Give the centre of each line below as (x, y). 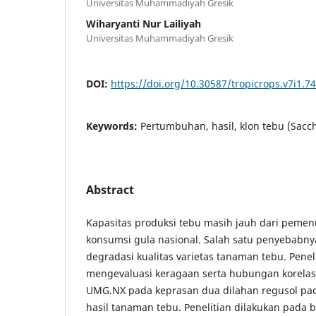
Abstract (110, 189)
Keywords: (113, 126)
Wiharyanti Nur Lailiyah (144, 23)
